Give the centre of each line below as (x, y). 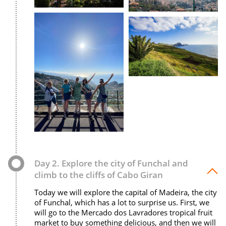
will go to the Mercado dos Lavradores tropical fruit (123, 212)
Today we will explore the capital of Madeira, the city (126, 192)
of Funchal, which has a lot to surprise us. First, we (122, 202)
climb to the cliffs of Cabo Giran (99, 175)
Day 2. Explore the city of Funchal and (111, 163)
